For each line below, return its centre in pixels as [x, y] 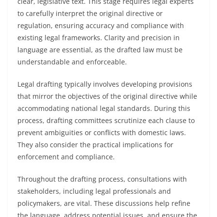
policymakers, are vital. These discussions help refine [104, 203]
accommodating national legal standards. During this [104, 108]
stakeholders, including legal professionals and [94, 191]
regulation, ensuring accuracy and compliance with [101, 25]
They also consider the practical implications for [95, 145]
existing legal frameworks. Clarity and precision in [99, 38]
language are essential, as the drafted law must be [100, 50]
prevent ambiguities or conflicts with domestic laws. [102, 132]
